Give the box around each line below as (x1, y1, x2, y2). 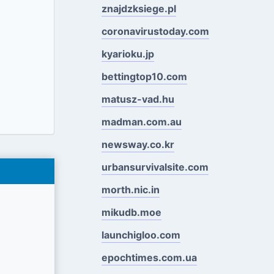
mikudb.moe (101, 206, 161, 218)
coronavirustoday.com (101, 24, 209, 37)
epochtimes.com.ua (101, 251, 197, 264)
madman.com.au (101, 115, 182, 128)
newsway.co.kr (101, 138, 174, 150)
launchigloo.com (101, 228, 180, 241)
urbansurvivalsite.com (101, 160, 209, 173)
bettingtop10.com (101, 70, 187, 83)
